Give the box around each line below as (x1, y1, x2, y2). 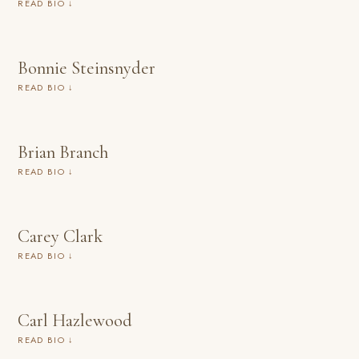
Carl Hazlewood (18, 309, 133, 331)
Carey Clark (18, 225, 103, 247)
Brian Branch (18, 141, 109, 163)
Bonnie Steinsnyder (18, 57, 156, 79)
